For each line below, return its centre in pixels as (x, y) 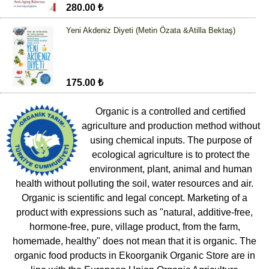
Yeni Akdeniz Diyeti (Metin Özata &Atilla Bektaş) (151, 31)
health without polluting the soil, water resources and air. (134, 184)
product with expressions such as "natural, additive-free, (134, 213)
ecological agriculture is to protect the (171, 155)
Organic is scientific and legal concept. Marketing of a (134, 198)
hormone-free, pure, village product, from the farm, (134, 227)
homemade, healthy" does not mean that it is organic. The (134, 241)
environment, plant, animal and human (171, 169)
